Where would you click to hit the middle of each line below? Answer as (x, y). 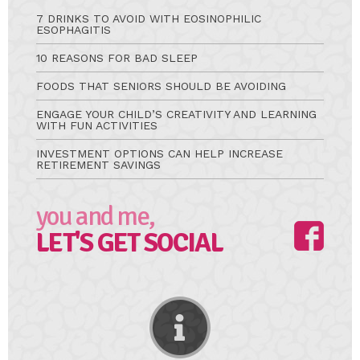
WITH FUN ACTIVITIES (97, 126)
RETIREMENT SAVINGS (98, 165)
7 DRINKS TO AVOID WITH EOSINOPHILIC (149, 19)
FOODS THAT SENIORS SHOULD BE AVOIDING (161, 86)
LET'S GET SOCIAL (129, 243)
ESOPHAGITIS (74, 30)
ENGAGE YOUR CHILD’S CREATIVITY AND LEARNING (176, 115)
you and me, (96, 217)
